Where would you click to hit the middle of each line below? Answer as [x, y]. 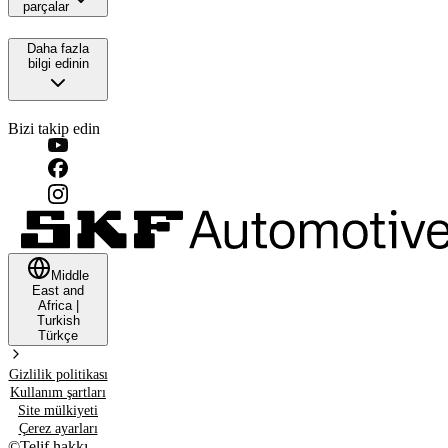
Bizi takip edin [54, 128]
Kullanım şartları [58, 392]
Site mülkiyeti [58, 410]
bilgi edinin [58, 64]
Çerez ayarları [58, 428]
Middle [70, 275]
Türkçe [58, 335]
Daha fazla [58, 49]
